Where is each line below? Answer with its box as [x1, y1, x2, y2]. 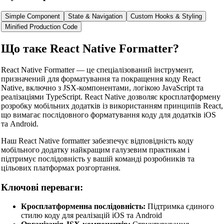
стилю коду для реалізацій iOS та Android [20, 211, 162, 220]
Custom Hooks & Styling [130, 12, 202, 20]
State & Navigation [67, 12, 122, 20]
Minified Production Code [4, 23, 77, 31]
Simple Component [4, 12, 60, 20]
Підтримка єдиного [145, 202, 214, 211]
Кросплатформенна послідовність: [20, 202, 145, 211]
